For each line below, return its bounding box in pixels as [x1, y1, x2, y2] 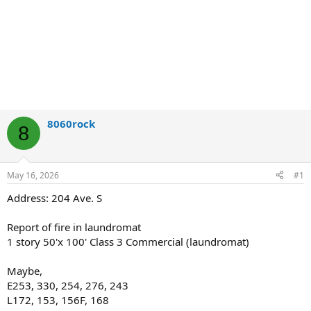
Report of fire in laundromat [7, 219, 141, 234]
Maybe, [7, 263, 42, 278]
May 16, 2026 [7, 169, 59, 181]
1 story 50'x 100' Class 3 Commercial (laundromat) [7, 234, 249, 249]
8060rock [47, 117, 95, 131]
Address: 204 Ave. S [7, 190, 102, 205]
